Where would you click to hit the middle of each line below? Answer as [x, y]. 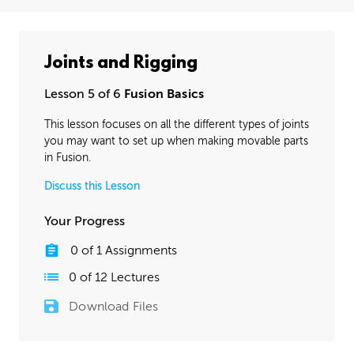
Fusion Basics [164, 94]
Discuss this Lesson [92, 186]
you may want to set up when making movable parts [176, 141]
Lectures [134, 277]
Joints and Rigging [121, 63]
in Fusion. [68, 157]
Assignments [139, 250]
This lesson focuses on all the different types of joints [177, 124]
